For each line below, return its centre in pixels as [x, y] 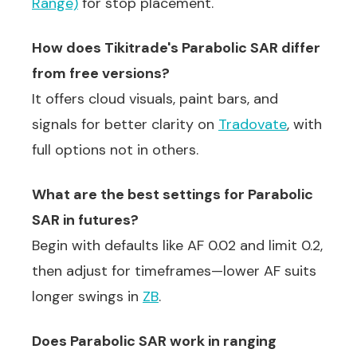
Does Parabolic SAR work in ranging [154, 341]
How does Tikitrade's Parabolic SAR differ [176, 48]
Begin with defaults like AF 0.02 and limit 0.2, [177, 245]
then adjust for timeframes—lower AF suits [174, 271]
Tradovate [253, 124]
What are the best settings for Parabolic [173, 194]
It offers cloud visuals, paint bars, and [155, 99]
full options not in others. [115, 150]
